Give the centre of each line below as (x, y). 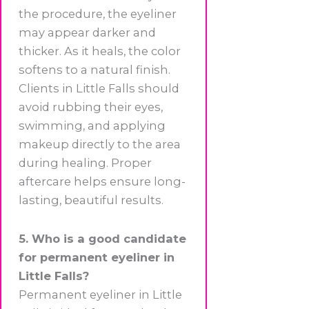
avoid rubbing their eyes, (91, 107)
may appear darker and (87, 33)
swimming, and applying (92, 126)
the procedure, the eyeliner (98, 14)
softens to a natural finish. (94, 70)
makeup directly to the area (100, 144)
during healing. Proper (85, 163)
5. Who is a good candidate (102, 239)
